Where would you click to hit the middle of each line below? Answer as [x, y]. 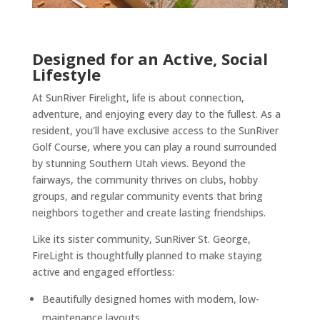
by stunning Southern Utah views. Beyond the [139, 164]
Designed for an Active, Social [150, 59]
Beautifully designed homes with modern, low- [150, 299]
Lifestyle [66, 75]
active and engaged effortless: [103, 272]
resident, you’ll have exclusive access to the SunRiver [155, 131]
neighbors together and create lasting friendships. [149, 213]
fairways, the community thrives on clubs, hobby [145, 180]
